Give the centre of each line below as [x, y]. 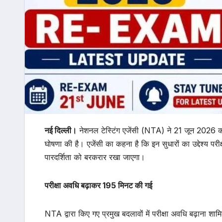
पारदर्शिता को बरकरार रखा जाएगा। [95, 157]
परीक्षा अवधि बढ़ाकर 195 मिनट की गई [98, 186]
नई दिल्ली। [61, 131]
